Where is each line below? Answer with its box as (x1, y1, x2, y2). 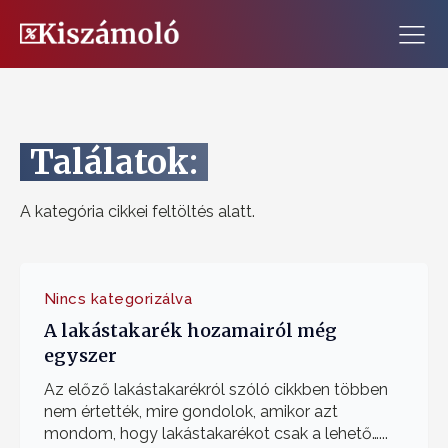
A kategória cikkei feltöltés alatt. (20, 201, 255, 221)
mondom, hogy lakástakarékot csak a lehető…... (43, 423, 388, 443)
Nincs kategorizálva (43, 289, 193, 308)
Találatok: (30, 140, 198, 183)
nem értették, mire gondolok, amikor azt (43, 401, 338, 421)
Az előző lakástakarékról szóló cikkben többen (43, 379, 388, 399)
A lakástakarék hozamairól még (43, 318, 337, 342)
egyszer (43, 343, 117, 367)
